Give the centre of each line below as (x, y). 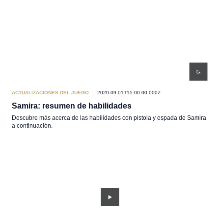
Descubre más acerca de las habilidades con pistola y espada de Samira (109, 118)
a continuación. (32, 126)
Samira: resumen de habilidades (72, 106)
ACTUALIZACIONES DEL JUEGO (50, 93)
